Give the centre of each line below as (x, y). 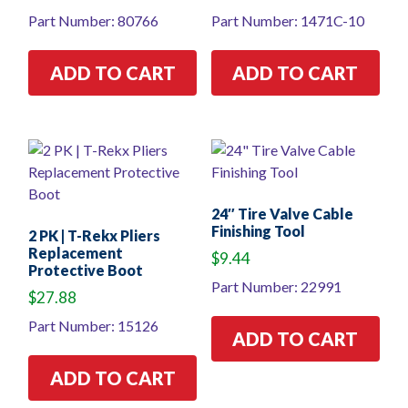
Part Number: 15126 (93, 325)
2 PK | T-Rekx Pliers (94, 236)
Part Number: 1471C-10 (287, 21)
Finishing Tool (258, 231)
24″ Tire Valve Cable (282, 214)
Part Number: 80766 (93, 21)
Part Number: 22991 (276, 286)
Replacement (76, 253)
